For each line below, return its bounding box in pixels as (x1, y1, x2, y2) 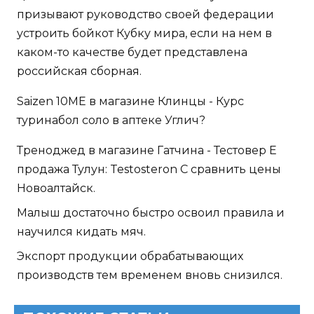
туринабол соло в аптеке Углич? (17, 113, 205, 127)
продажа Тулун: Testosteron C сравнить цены (17, 162, 281, 176)
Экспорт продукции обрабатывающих (17, 249, 243, 263)
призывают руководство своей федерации (17, 7, 274, 21)
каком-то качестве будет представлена (17, 45, 247, 59)
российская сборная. (17, 64, 142, 78)
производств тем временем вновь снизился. (17, 268, 282, 282)
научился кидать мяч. (17, 224, 146, 238)
